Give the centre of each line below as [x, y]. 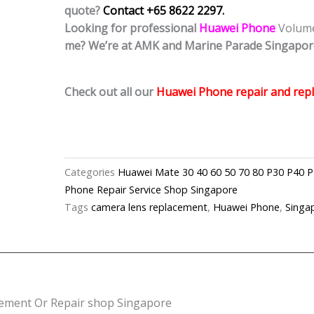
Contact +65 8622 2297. [164, 11]
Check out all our [110, 92]
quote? [84, 11]
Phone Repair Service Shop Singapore [151, 190]
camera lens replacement [149, 207]
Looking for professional [130, 28]
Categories [90, 172]
